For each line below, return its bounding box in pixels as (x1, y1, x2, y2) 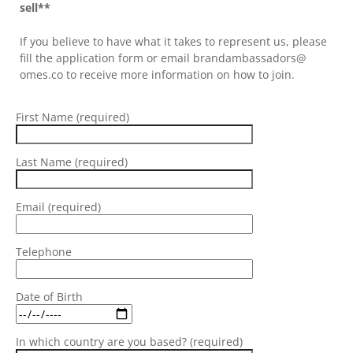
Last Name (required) (16, 154, 128, 169)
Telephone (16, 243, 72, 259)
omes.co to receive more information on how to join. (20, 66, 295, 82)
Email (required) (16, 199, 101, 214)
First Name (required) (16, 109, 129, 124)
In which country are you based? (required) (16, 334, 243, 350)
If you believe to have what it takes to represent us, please (20, 33, 327, 49)
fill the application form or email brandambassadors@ (20, 50, 307, 65)
